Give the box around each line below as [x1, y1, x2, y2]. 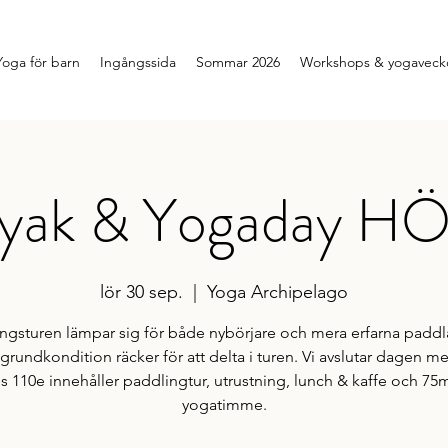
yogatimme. [181, 395, 267, 414]
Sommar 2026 [196, 53, 280, 71]
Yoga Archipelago [207, 281, 348, 303]
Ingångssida [100, 53, 176, 71]
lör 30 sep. [100, 281, 183, 303]
